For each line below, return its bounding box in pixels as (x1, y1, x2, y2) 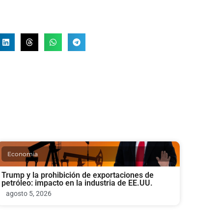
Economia (7, 150, 38, 158)
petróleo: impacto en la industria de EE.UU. (1, 178, 153, 188)
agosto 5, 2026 (5, 189, 52, 197)
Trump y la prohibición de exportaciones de (1, 170, 154, 180)
